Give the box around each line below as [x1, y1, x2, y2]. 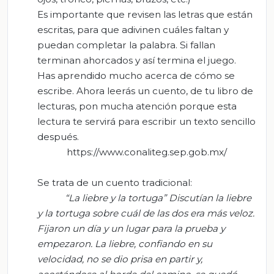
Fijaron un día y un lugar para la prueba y [37, 223, 225, 235]
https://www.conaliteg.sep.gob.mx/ [67, 146, 227, 158]
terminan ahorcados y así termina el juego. [37, 54, 236, 67]
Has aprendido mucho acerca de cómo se [37, 70, 235, 82]
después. [37, 131, 79, 143]
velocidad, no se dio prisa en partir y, [37, 253, 202, 265]
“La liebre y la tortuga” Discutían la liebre [64, 192, 251, 204]
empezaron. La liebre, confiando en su [37, 238, 212, 250]
